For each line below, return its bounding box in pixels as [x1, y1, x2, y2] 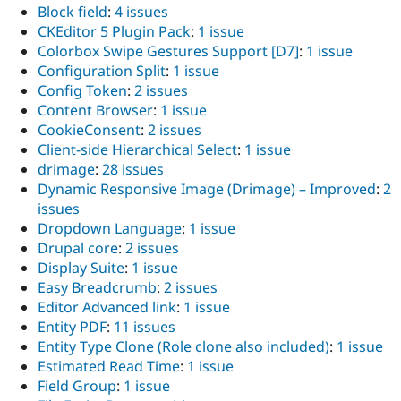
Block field [38, 2, 107, 22]
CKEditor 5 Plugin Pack [38, 21, 191, 42]
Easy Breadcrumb [38, 277, 157, 298]
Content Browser [38, 100, 153, 121]
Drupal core [38, 238, 118, 259]
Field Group [38, 376, 116, 397]
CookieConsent [38, 120, 141, 141]
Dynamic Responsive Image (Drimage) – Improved [38, 179, 376, 200]
